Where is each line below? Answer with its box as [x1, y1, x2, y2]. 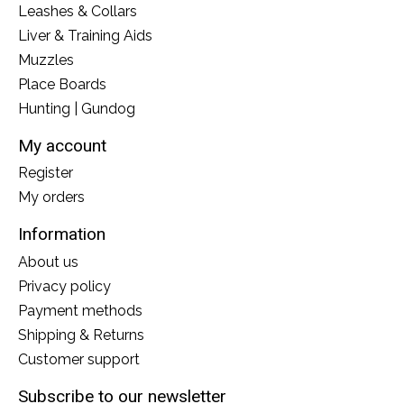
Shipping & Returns [18, 326, 144, 344]
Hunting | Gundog [18, 99, 135, 117]
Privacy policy [18, 277, 111, 295]
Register [18, 164, 73, 182]
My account [18, 134, 106, 156]
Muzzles [18, 50, 74, 69]
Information [18, 224, 106, 245]
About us [18, 252, 78, 271]
